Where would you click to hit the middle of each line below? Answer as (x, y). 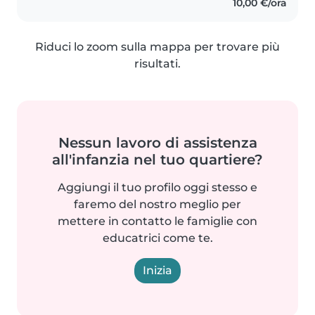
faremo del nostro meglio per (157, 204)
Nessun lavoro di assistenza (157, 142)
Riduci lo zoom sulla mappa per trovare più (157, 46)
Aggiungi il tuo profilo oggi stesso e (157, 187)
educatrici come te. (157, 238)
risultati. (157, 63)
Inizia (157, 270)
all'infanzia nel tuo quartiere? (157, 159)
